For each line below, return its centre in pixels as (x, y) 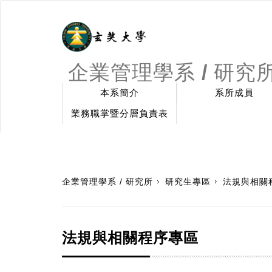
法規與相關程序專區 (130, 238)
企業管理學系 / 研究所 (107, 182)
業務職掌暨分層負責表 (119, 113)
